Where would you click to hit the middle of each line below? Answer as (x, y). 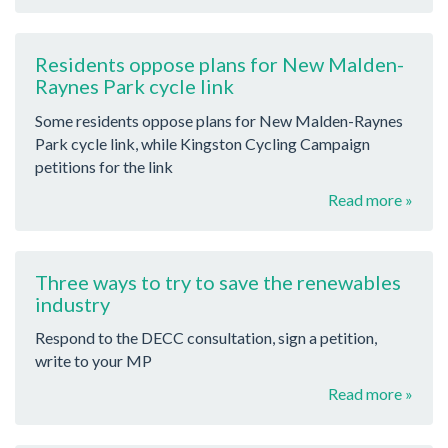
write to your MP (93, 361)
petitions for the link (104, 166)
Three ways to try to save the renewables (218, 281)
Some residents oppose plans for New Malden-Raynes (219, 120)
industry (72, 303)
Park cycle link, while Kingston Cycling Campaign (202, 143)
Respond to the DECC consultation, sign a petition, (206, 338)
